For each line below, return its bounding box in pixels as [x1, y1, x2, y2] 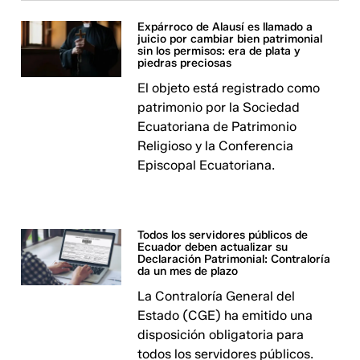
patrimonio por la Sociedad [137, 100, 301, 115]
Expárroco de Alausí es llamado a [137, 20, 313, 34]
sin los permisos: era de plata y [137, 44, 301, 58]
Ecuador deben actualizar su [137, 240, 288, 254]
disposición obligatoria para [137, 327, 305, 342]
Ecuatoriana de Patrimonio [137, 119, 297, 134]
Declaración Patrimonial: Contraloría [137, 252, 331, 266]
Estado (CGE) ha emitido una [137, 308, 313, 323]
